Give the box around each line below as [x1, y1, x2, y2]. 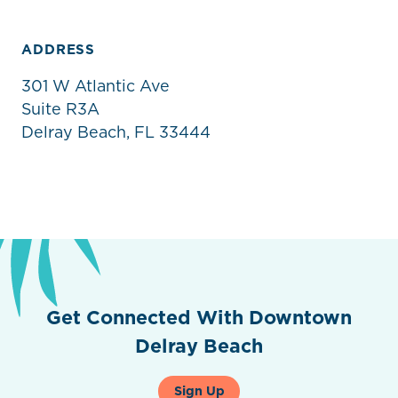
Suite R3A [21, 97, 99, 120]
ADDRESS [21, 40, 96, 60]
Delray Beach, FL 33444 [21, 120, 211, 143]
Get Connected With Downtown [46, 304, 352, 331]
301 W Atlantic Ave [21, 74, 170, 97]
